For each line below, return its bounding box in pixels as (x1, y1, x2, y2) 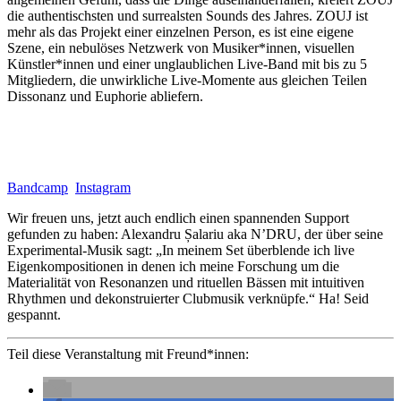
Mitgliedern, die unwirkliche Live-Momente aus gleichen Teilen (7, 72, 367, 88)
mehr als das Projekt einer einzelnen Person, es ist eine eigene (7, 23, 354, 39)
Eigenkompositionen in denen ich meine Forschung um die (7, 258, 339, 274)
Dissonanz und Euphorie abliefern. (7, 88, 203, 104)
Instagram (75, 179, 131, 195)
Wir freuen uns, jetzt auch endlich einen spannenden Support (7, 209, 349, 226)
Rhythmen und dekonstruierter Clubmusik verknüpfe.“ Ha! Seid (7, 290, 369, 306)
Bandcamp (7, 179, 68, 195)
